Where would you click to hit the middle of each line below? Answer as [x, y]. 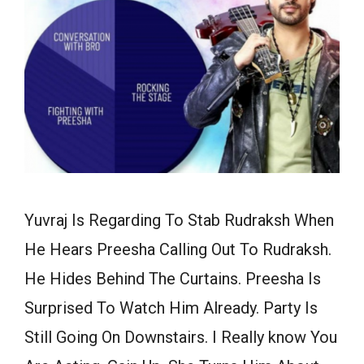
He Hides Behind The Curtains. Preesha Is [173, 279]
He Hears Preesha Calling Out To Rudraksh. [178, 250]
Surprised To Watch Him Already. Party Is [171, 308]
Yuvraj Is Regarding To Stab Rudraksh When [179, 221]
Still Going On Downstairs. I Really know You [181, 338]
